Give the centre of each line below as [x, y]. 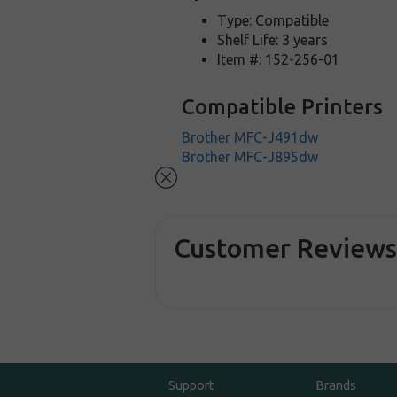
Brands [335, 385]
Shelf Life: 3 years [273, 40]
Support [192, 385]
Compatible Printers [283, 107]
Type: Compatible [273, 20]
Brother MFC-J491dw [250, 137]
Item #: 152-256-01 [279, 59]
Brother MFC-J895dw [250, 157]
